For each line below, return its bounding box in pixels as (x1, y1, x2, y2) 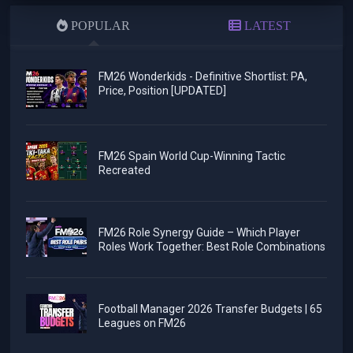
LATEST (240, 18, 291, 32)
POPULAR (68, 18, 131, 32)
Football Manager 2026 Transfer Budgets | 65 (98, 302, 322, 315)
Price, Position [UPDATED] (98, 84, 226, 97)
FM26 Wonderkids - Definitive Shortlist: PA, (98, 69, 307, 83)
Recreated (98, 163, 150, 176)
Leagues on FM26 (98, 316, 186, 329)
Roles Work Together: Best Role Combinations (98, 240, 325, 253)
